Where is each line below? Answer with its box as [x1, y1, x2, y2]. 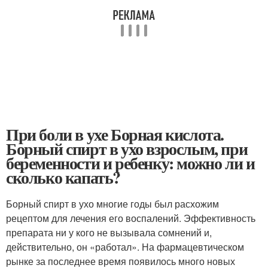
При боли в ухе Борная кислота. [6, 122, 224, 147]
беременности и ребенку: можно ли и [6, 151, 255, 175]
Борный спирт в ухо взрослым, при [6, 136, 248, 161]
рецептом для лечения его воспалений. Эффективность [6, 211, 255, 225]
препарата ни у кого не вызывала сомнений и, [6, 226, 212, 239]
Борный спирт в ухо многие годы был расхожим [6, 197, 219, 211]
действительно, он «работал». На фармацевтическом [6, 240, 244, 254]
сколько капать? [6, 165, 120, 190]
